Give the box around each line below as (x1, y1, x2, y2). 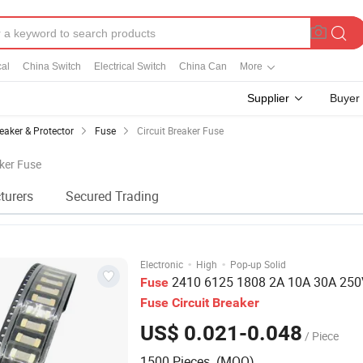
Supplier (247, 92, 289, 105)
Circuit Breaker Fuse (137, 124, 224, 137)
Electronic (140, 258, 183, 271)
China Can (179, 61, 227, 72)
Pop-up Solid (230, 258, 286, 271)
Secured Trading (66, 187, 159, 205)
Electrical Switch (94, 61, 166, 72)
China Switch (23, 61, 81, 72)
